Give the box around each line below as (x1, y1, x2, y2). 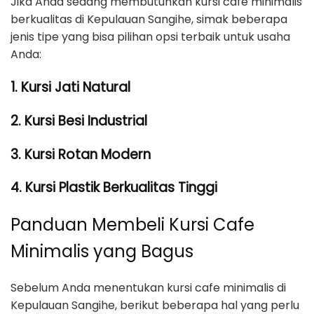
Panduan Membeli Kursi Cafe (11, 213, 254, 237)
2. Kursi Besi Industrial (11, 111, 147, 130)
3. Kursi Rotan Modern (11, 144, 151, 164)
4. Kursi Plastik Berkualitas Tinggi (11, 178, 217, 198)
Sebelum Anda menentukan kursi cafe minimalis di (11, 280, 286, 296)
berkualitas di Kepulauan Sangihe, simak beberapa (11, 11, 287, 28)
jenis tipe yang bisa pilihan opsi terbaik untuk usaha (11, 29, 290, 46)
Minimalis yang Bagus (11, 240, 193, 264)
